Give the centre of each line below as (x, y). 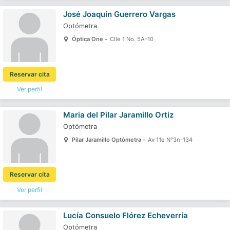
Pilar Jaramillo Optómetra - (109, 139)
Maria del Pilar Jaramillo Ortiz (118, 115)
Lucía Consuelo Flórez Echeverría (125, 215)
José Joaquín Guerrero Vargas (119, 14)
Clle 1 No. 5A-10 (131, 39)
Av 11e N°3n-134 (170, 139)
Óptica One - (90, 39)
